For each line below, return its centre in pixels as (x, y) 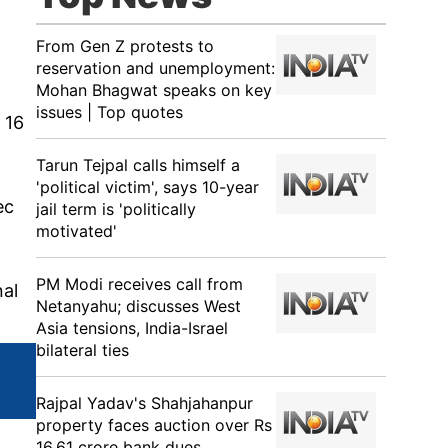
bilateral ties (82, 350)
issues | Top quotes (109, 112)
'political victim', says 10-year (147, 187)
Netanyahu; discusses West (138, 306)
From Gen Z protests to (125, 46)
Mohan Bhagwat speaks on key (154, 90)
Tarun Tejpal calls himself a (138, 165)
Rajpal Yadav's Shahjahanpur (144, 403)
